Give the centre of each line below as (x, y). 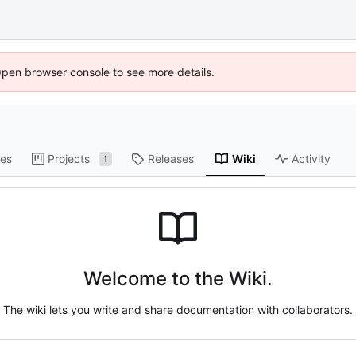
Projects (69, 159)
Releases (171, 159)
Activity (311, 159)
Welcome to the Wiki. (178, 279)
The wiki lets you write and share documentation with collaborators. (178, 310)
